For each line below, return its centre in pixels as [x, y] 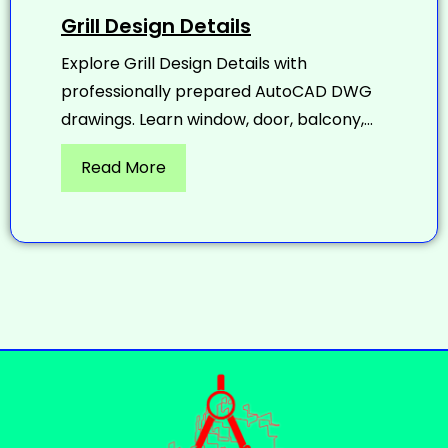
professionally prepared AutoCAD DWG [216, 91]
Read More [123, 167]
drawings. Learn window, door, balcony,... [217, 119]
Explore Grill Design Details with [184, 63]
